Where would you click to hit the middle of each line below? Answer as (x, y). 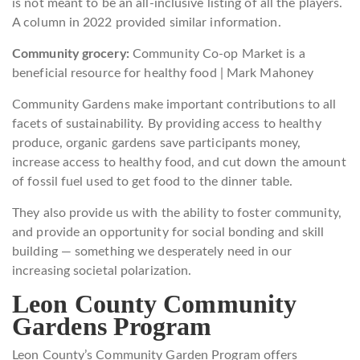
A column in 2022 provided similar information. (147, 22)
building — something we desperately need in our (152, 252)
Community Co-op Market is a (219, 54)
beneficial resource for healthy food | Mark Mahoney (163, 73)
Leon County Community (155, 304)
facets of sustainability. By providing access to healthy (167, 124)
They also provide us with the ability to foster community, (177, 213)
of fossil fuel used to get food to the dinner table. (153, 182)
